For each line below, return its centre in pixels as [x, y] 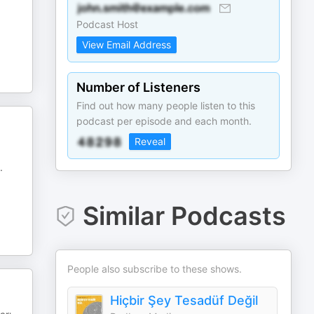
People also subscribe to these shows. [155, 269]
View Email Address [127, 45]
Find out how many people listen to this [166, 105]
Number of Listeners [139, 87]
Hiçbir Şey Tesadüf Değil [184, 300]
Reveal [150, 141]
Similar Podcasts [184, 216]
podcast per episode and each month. [164, 121]
